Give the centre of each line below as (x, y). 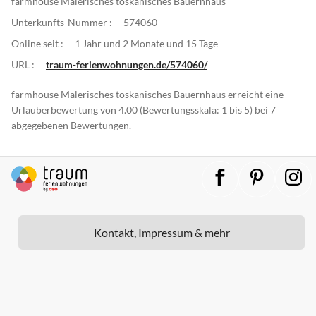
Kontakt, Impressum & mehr (162, 232)
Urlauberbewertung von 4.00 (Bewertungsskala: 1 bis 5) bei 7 (144, 109)
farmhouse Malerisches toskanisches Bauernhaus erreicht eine (147, 94)
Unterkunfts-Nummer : (62, 22)
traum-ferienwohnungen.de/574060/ (127, 64)
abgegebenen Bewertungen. (71, 125)
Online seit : (37, 43)
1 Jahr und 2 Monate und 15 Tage (146, 43)
